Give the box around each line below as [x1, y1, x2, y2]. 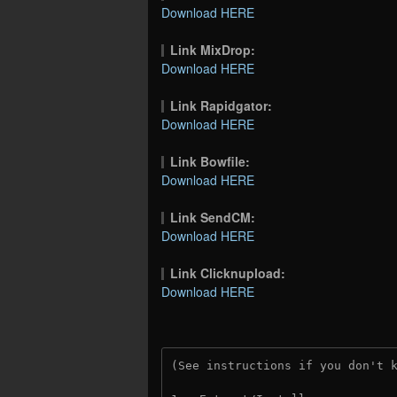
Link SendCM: [170, 207, 256, 226]
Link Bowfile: [170, 152, 251, 170]
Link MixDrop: [170, 40, 256, 58]
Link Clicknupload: [170, 263, 286, 282]
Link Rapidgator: [170, 96, 273, 114]
